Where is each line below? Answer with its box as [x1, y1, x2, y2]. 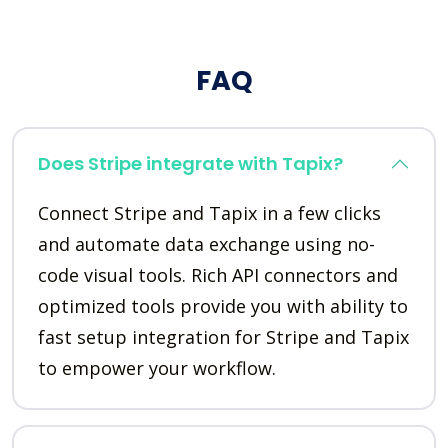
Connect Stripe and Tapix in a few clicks [38, 201, 381, 226]
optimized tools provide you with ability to [38, 294, 408, 319]
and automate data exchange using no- [38, 232, 375, 257]
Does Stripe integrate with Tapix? [38, 151, 343, 177]
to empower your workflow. [38, 356, 276, 381]
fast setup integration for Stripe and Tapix [38, 325, 409, 350]
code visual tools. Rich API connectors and [38, 263, 398, 288]
